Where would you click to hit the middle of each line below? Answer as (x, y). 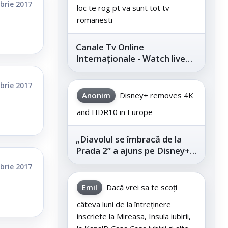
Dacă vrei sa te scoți (142, 188)
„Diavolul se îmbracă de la (129, 139)
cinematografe (107, 173)
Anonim (96, 95)
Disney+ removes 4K (156, 95)
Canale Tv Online (110, 47)
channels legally (108, 70)
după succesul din (112, 162)
